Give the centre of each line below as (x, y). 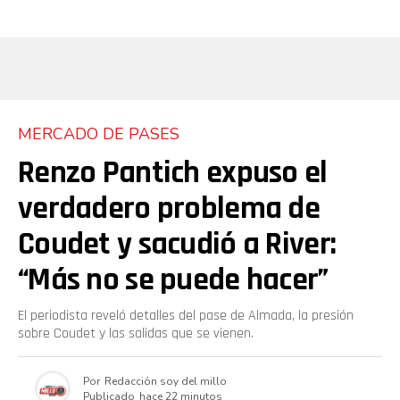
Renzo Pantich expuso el (173, 173)
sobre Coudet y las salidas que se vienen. (136, 334)
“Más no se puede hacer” (173, 280)
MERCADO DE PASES (99, 134)
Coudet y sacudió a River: (177, 245)
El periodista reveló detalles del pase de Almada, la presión (186, 316)
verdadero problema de (169, 209)
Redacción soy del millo (165, 381)
